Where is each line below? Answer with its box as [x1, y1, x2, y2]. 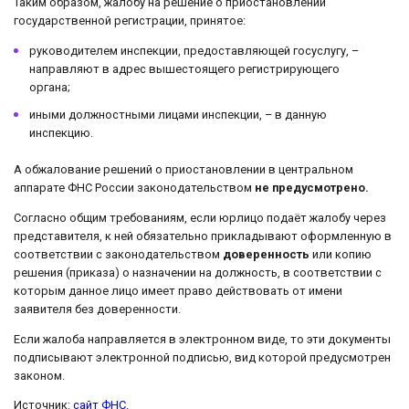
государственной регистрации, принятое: [14, 14, 246, 27]
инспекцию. [29, 125, 93, 140]
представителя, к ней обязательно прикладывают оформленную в [14, 228, 392, 243]
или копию [309, 246, 372, 261]
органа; [29, 79, 70, 94]
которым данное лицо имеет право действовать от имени [14, 283, 342, 298]
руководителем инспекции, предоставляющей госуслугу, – [29, 43, 359, 58]
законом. [14, 368, 65, 383]
